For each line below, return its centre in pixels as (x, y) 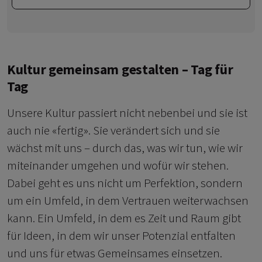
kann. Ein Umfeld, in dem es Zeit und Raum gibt (124, 218)
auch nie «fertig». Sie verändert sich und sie (113, 130)
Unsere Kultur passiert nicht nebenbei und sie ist (127, 113)
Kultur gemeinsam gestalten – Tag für (120, 70)
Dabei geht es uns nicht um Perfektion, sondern (125, 183)
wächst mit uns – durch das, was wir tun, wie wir (125, 148)
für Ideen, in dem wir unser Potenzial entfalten (121, 236)
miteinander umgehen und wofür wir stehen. (118, 166)
